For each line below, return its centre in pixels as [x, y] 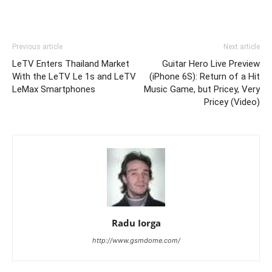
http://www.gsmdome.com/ [136, 240]
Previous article [37, 47]
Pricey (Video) [232, 102]
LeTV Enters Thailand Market [71, 64]
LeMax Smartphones [54, 89]
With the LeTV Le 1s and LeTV [74, 76]
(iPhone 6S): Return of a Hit [205, 76]
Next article [242, 47]
